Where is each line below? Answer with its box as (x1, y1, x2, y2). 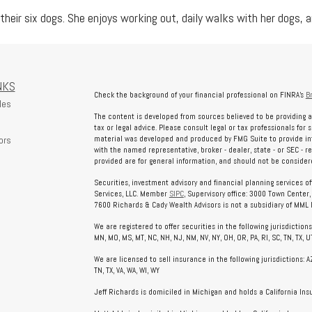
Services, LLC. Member (93, 189, 169, 198)
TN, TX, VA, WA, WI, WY (93, 265, 159, 275)
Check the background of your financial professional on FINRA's (93, 90, 306, 100)
